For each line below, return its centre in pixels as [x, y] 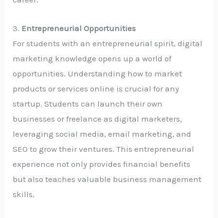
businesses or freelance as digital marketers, [98, 118]
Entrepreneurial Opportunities [79, 28]
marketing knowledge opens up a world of [92, 58]
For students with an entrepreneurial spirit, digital [108, 43]
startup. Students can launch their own [88, 103]
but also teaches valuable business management [107, 179]
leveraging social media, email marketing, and [102, 134]
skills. [24, 194]
